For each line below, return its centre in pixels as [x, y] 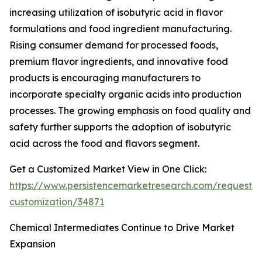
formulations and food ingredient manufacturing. [120, 29]
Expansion [32, 244]
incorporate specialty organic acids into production [125, 94]
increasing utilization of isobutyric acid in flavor [116, 13]
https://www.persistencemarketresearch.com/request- [133, 186]
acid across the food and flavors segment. [104, 144]
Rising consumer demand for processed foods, [114, 45]
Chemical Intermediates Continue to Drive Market [122, 228]
